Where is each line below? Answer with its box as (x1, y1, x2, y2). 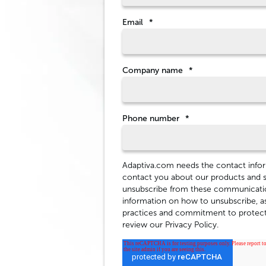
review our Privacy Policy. (122, 220, 218, 230)
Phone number (122, 113, 179, 123)
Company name (122, 65, 183, 75)
